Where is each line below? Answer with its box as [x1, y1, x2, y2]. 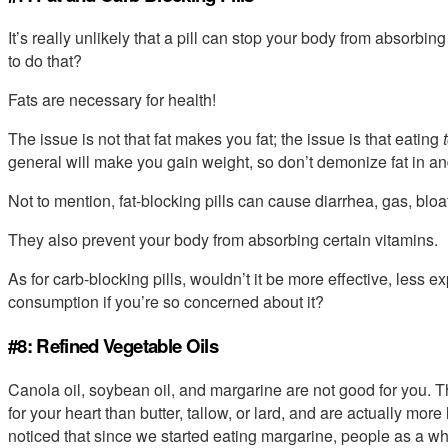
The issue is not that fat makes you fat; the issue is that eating [8, 127, 443, 151]
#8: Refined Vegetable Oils [8, 331, 218, 359]
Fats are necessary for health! [8, 88, 216, 112]
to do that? [8, 49, 82, 73]
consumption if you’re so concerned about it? [8, 290, 324, 314]
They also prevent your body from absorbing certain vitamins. [8, 228, 438, 252]
